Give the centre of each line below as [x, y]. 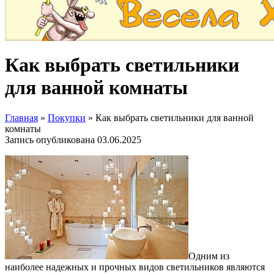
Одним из [209, 256]
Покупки [67, 117]
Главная [21, 117]
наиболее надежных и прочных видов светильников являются [135, 267]
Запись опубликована [51, 139]
